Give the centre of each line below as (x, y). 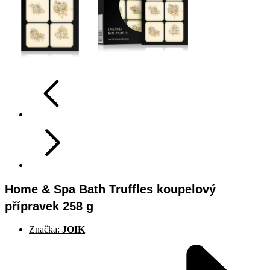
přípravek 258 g (49, 206)
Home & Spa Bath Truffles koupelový (110, 189)
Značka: (46, 230)
